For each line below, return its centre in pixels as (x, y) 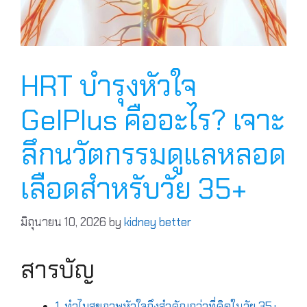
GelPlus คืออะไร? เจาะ (152, 120)
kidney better (158, 222)
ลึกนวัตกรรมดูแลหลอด (153, 154)
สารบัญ (58, 270)
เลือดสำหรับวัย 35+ (134, 188)
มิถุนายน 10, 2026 (63, 222)
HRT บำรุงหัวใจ (109, 86)
